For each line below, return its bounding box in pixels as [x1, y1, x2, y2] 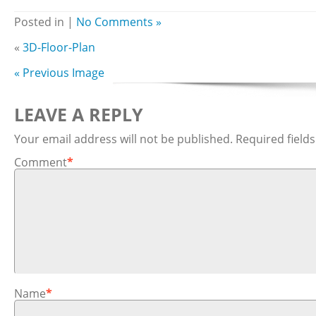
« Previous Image [14, 65, 104, 80]
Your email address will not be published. [14, 131, 233, 147]
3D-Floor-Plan [23, 39, 95, 55]
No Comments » [76, 14, 162, 30]
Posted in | [14, 14, 76, 30]
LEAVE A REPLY [14, 102, 143, 126]
